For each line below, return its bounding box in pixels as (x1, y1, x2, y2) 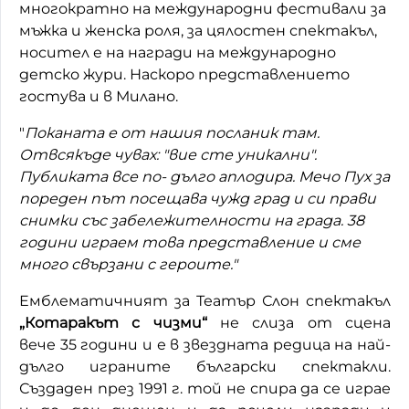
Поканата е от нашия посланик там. (25, 123, 320, 142)
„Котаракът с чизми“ (19, 313, 207, 331)
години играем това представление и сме (19, 233, 361, 251)
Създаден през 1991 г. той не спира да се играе (19, 379, 391, 397)
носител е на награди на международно (19, 43, 336, 61)
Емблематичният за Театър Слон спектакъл (19, 291, 391, 309)
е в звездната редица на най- (156, 335, 392, 353)
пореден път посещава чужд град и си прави (19, 189, 376, 207)
